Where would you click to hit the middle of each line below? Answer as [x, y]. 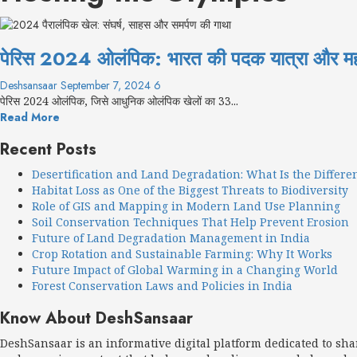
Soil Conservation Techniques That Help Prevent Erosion [190, 222]
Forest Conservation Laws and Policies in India [162, 285]
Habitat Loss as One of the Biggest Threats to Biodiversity [190, 190]
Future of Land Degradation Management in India [171, 237]
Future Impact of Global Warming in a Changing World [185, 269]
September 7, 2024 [107, 85]
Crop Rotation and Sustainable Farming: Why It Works [182, 253]
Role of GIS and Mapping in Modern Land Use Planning [186, 206]
